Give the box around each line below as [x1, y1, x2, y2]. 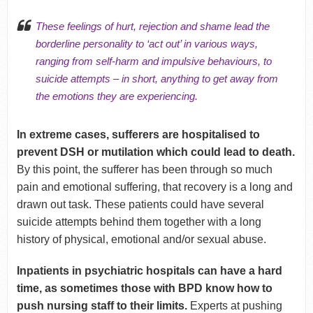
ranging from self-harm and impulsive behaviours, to [35, 54, 272, 67]
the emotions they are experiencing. [35, 89, 198, 102]
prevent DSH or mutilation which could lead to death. [16, 145, 295, 158]
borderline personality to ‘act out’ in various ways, [35, 37, 258, 50]
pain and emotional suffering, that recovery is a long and [16, 180, 293, 193]
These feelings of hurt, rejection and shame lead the [35, 20, 270, 32]
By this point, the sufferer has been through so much [16, 163, 272, 175]
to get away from [198, 72, 278, 85]
